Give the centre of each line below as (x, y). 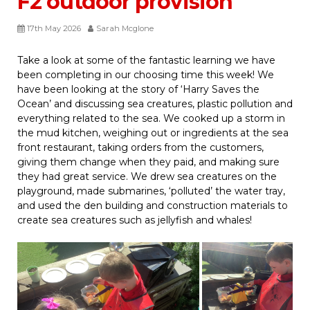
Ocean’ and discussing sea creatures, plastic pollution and (155, 104)
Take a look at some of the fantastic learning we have (146, 61)
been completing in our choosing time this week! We (146, 75)
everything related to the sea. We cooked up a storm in (151, 119)
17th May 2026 (54, 29)
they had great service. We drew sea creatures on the (147, 177)
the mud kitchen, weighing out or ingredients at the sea (153, 133)
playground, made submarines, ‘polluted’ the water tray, (151, 191)
